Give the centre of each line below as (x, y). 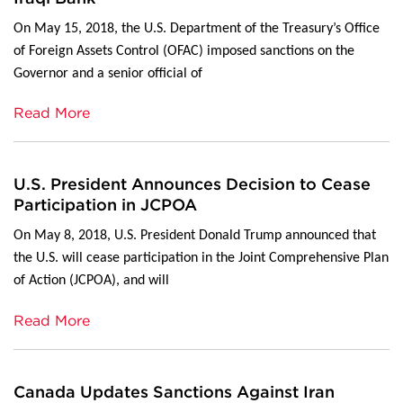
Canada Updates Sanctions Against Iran (174, 391)
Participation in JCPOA (105, 205)
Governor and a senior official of (108, 73)
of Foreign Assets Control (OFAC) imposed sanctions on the (184, 51)
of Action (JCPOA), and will (91, 281)
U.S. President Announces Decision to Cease (192, 184)
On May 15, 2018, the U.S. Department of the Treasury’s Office (197, 28)
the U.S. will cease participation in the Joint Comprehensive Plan (201, 259)
